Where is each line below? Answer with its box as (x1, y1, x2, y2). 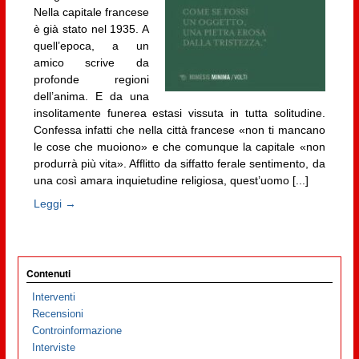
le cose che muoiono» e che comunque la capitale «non (33, 139, 325, 153)
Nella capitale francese (33, 5, 150, 18)
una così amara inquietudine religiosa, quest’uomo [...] (33, 173, 309, 187)
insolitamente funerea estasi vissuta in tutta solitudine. (33, 106, 325, 119)
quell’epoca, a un (33, 38, 150, 52)
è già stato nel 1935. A (33, 22, 150, 35)
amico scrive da (33, 55, 150, 69)
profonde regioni (33, 72, 150, 86)
